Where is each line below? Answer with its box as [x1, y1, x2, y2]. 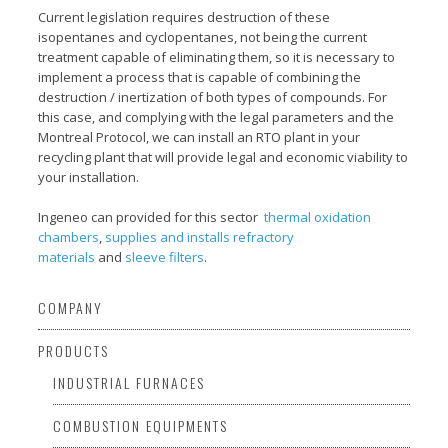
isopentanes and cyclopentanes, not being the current [38, 28, 368, 46]
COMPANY [38, 297, 104, 318]
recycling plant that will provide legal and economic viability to [38, 148, 409, 166]
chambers [38, 228, 100, 246]
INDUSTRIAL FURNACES [53, 372, 206, 393]
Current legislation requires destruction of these [38, 8, 331, 26]
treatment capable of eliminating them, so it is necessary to [38, 48, 396, 66]
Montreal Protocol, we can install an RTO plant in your [38, 128, 361, 146]
